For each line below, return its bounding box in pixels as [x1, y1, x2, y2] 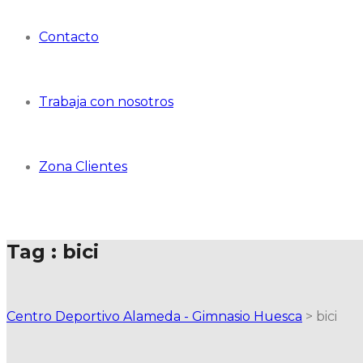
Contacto [39, 29, 99, 45]
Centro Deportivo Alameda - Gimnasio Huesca [6, 308, 302, 324]
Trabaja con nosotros [39, 94, 173, 109]
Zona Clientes [39, 159, 127, 174]
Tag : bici [6, 239, 99, 263]
